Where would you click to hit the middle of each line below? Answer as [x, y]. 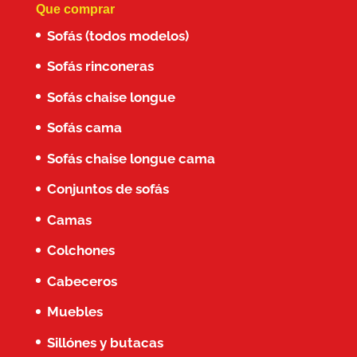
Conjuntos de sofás [108, 189]
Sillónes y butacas [105, 342]
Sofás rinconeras [100, 67]
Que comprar [75, 9]
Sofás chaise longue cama [131, 158]
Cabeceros [82, 281]
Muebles [75, 312]
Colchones [80, 251]
